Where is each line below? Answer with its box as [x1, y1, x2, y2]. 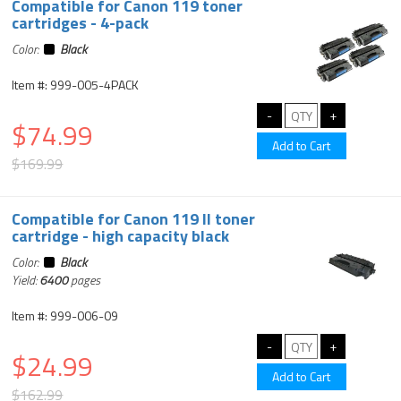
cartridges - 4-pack [12, 11, 149, 35]
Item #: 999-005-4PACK [12, 75, 140, 94]
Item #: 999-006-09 [12, 306, 119, 325]
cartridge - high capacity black [12, 224, 230, 248]
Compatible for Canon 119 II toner [12, 207, 256, 231]
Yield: [12, 270, 40, 289]
